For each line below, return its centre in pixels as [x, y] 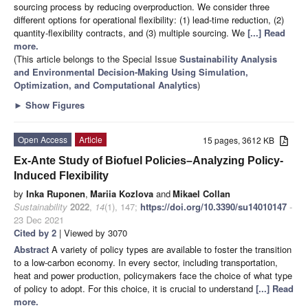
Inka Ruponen [56, 194]
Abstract [33, 250]
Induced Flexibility [61, 176]
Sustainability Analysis [228, 59]
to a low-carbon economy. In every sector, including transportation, [146, 263]
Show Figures [54, 105]
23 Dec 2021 [39, 220]
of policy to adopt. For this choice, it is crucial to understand [135, 289]
